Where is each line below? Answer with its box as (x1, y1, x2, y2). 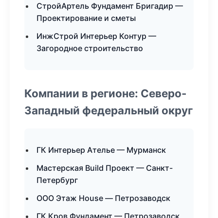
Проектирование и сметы (36, 13, 136, 23)
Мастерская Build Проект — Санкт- (36, 163, 173, 173)
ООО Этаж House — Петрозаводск (36, 193, 170, 203)
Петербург (36, 175, 78, 185)
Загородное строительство (36, 43, 143, 53)
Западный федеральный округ (24, 104, 193, 117)
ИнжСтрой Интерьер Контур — (36, 31, 156, 41)
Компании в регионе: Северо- (24, 87, 187, 100)
